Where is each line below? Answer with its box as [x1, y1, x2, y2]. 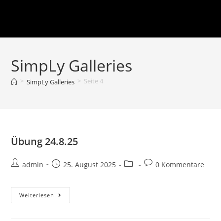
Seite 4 [84, 76, 104, 86]
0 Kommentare [155, 159, 205, 169]
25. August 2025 [63, 159, 116, 169]
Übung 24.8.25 [11, 134, 78, 148]
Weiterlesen [19, 191, 55, 199]
